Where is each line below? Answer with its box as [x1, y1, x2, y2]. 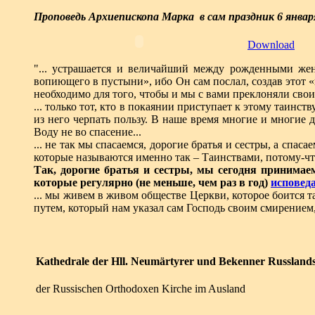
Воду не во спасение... [34, 125, 141, 138]
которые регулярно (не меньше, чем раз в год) [34, 176, 271, 188]
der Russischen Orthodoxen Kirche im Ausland [36, 283, 245, 295]
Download [247, 38, 295, 51]
